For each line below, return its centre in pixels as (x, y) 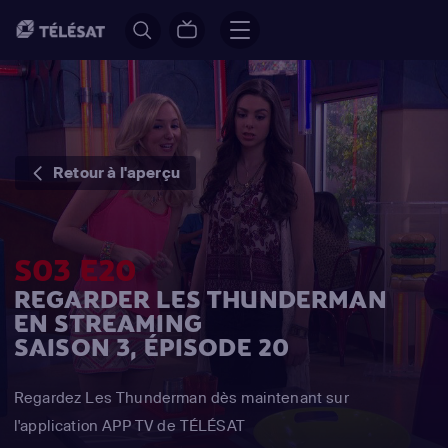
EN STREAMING (108, 324)
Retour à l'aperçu (116, 172)
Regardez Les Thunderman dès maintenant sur (181, 397)
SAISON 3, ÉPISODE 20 (152, 348)
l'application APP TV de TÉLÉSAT (129, 425)
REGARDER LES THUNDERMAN (200, 300)
